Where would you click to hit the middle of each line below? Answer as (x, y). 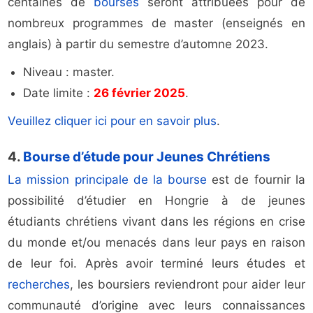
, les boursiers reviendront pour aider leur (188, 285)
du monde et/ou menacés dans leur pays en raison (156, 243)
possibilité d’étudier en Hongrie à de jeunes (156, 201)
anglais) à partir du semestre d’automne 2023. (138, 44)
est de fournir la (256, 180)
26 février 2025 (140, 93)
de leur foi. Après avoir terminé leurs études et (156, 264)
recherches (39, 285)
